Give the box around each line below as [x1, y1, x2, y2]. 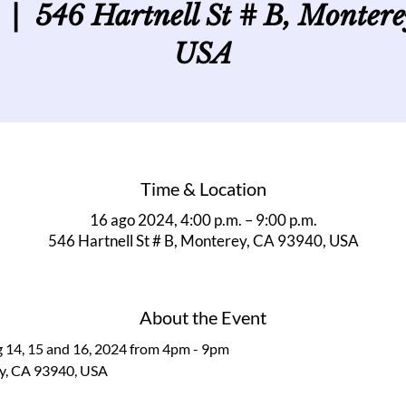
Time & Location [140, 178, 266, 199]
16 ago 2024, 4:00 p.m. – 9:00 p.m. [89, 210, 317, 229]
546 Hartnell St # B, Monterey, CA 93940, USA [47, 231, 359, 250]
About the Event [140, 306, 266, 328]
